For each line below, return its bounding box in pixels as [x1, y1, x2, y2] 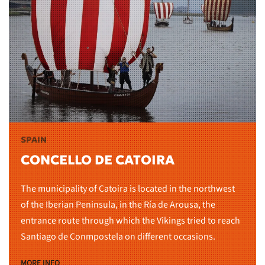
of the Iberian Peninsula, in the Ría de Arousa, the [21, 198, 215, 212]
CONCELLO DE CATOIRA [21, 152, 174, 169]
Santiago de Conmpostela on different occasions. [21, 230, 215, 244]
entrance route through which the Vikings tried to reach [21, 214, 240, 228]
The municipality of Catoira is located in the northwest [21, 182, 235, 196]
